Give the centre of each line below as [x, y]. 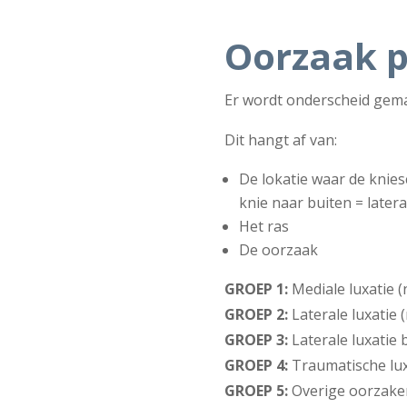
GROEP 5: [256, 390]
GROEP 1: [256, 288]
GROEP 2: [256, 314]
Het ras [263, 226]
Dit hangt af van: [280, 139]
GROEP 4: [256, 365]
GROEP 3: [256, 339]
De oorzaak [278, 249]
